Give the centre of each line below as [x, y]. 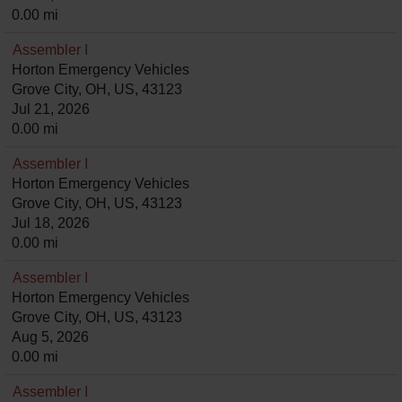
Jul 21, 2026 [51, 109]
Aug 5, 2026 [50, 337]
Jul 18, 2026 [51, 223]
